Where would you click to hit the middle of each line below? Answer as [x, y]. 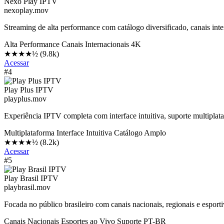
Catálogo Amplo [140, 132]
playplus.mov [25, 98]
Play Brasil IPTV [31, 178]
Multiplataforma [29, 132]
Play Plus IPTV [29, 89]
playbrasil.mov [27, 187]
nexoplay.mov [26, 10]
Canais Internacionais [95, 44]
